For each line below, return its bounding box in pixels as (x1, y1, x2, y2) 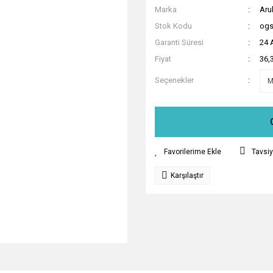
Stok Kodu (155, 21, 192, 30)
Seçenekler (155, 76, 194, 85)
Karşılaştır (171, 171, 204, 180)
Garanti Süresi (155, 38, 204, 47)
